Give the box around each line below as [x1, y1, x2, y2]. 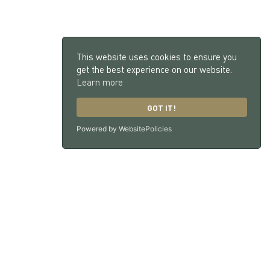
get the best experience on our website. [76, 63, 232, 76]
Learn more [76, 76, 123, 89]
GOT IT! [147, 102, 176, 113]
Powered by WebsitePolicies [76, 124, 172, 133]
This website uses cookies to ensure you [76, 51, 237, 63]
